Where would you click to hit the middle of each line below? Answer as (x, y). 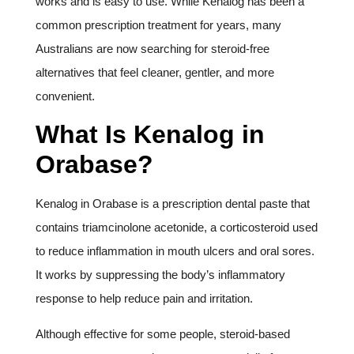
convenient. (65, 96)
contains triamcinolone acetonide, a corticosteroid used (177, 228)
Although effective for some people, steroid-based (163, 333)
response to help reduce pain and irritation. (144, 299)
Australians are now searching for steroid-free (153, 49)
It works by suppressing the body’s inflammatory (160, 275)
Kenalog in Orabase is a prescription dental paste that (173, 204)
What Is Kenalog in (150, 135)
